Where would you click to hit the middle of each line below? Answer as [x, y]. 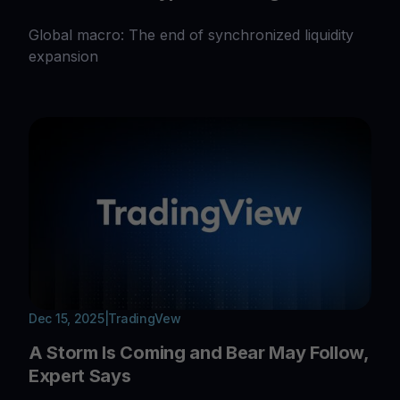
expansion [63, 57]
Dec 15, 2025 [67, 319]
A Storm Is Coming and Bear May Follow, [199, 353]
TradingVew [145, 319]
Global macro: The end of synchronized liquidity [191, 35]
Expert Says [80, 376]
